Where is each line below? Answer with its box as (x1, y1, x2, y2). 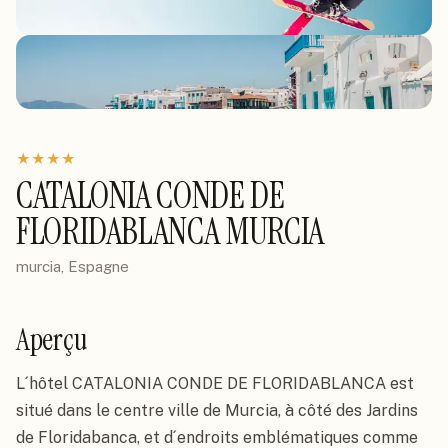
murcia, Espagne (16, 258, 129, 275)
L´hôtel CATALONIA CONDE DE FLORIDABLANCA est (16, 374, 414, 393)
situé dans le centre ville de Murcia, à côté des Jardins (16, 401, 418, 420)
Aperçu (16, 320, 88, 359)
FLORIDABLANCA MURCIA (16, 208, 324, 255)
